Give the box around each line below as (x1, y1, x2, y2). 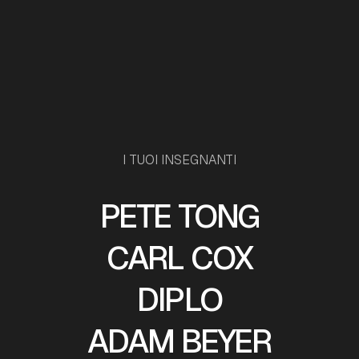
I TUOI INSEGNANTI (123, 151, 236, 168)
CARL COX (106, 237, 253, 279)
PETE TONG (99, 196, 260, 237)
